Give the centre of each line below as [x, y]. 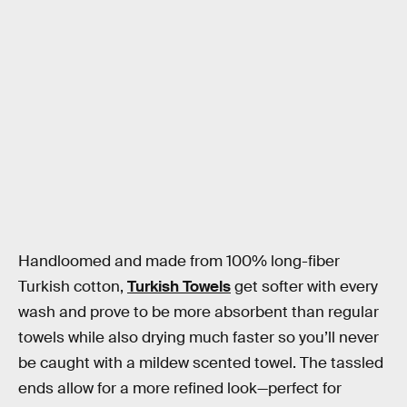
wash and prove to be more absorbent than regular [199, 312]
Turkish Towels [179, 286]
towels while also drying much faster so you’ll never [199, 337]
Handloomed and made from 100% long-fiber [179, 261]
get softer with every [304, 286]
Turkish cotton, [73, 286]
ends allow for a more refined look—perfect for [180, 388]
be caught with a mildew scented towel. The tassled [201, 362]
